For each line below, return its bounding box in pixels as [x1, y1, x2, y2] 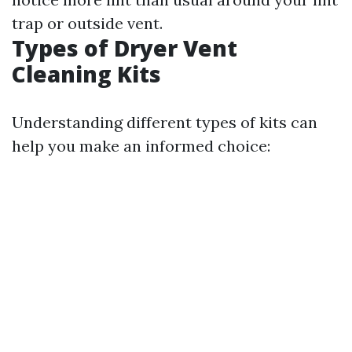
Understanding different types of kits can [12, 112, 317, 133]
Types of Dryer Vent [12, 33, 237, 64]
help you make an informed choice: [12, 136, 270, 156]
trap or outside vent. [12, 13, 163, 34]
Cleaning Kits [12, 59, 161, 90]
